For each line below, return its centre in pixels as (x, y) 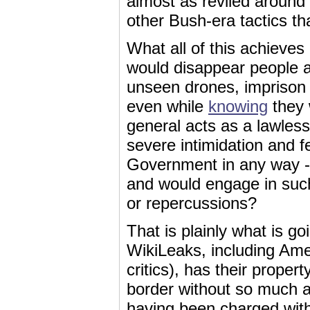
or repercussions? (197, 203)
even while (167, 106)
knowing (238, 106)
